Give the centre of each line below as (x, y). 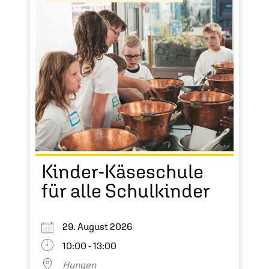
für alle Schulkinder (126, 191)
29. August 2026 (101, 227)
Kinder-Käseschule (122, 172)
